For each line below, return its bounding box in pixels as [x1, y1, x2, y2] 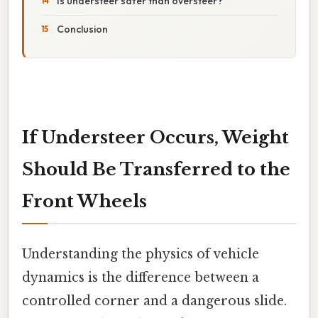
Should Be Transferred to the [22, 158, 290, 180]
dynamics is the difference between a [22, 269, 259, 285]
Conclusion [57, 22, 108, 35]
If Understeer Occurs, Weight [22, 126, 289, 148]
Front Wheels [22, 190, 147, 212]
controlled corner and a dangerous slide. [22, 292, 287, 309]
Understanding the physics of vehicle [22, 246, 259, 262]
